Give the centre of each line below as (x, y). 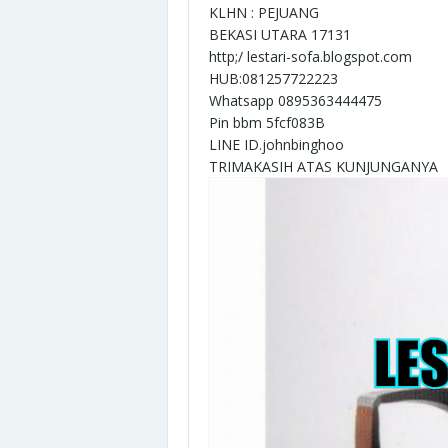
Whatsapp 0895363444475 (295, 100)
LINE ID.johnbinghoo (276, 144)
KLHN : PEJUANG (264, 12)
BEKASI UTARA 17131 (280, 34)
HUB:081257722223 (273, 78)
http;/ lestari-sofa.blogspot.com (310, 56)
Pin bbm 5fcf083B (267, 122)
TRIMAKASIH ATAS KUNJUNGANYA (323, 166)
